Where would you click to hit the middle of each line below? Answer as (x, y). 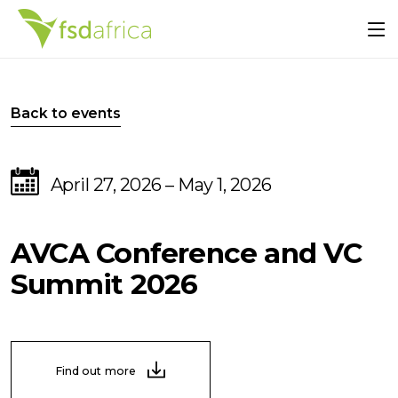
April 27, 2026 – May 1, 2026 (161, 185)
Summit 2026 (104, 284)
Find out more (97, 371)
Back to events (66, 113)
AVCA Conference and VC (186, 253)
